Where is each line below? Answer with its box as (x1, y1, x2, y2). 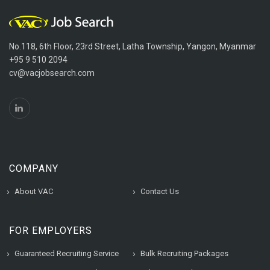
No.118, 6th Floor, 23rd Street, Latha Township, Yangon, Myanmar (9, 42, 256, 51)
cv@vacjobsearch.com (9, 68, 95, 78)
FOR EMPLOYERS (9, 225, 92, 236)
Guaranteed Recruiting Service (14, 249, 119, 258)
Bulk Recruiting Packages (140, 249, 228, 258)
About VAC (14, 187, 53, 196)
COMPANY (9, 163, 58, 174)
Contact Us (140, 187, 179, 196)
